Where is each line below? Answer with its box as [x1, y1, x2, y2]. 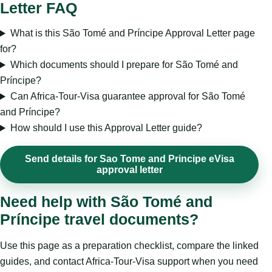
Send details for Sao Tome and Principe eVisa [24, 154, 234, 165]
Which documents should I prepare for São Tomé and [10, 59, 238, 70]
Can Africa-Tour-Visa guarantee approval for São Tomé [10, 91, 245, 102]
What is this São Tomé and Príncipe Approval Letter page [10, 28, 255, 39]
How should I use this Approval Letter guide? [10, 123, 202, 134]
